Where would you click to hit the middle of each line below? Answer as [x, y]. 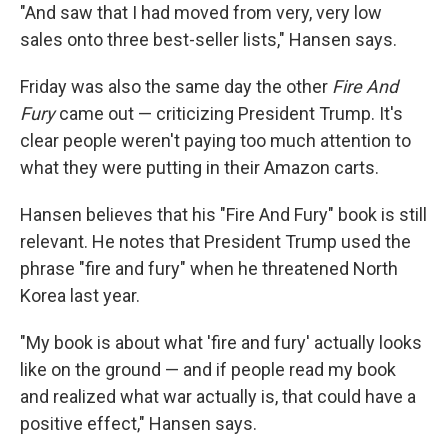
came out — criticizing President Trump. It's [229, 113]
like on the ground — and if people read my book [208, 369]
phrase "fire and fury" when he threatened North [209, 268]
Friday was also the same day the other [176, 86]
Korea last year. [80, 295]
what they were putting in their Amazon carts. [199, 167]
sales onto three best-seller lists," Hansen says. [208, 39]
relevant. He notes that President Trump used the [215, 241]
